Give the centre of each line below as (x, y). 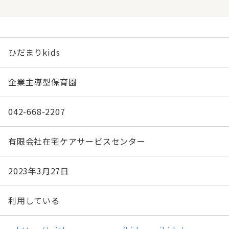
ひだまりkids (34, 52)
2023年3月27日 (39, 171)
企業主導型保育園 (43, 82)
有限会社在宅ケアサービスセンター (77, 141)
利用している (34, 200)
